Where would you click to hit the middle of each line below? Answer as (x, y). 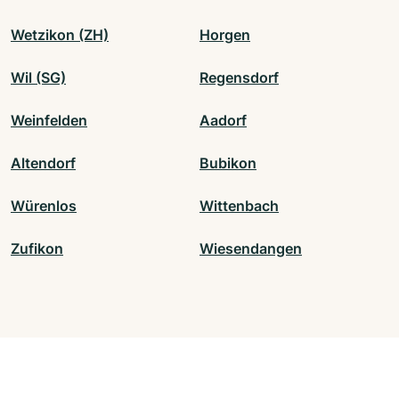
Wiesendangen (251, 249)
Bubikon (228, 163)
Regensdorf (239, 78)
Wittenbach (239, 206)
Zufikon (37, 249)
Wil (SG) (38, 78)
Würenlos (44, 206)
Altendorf (43, 163)
